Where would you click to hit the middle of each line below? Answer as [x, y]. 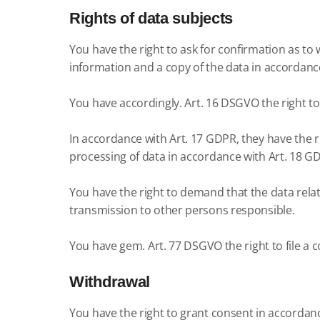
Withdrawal [110, 282]
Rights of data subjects [151, 18]
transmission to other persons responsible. [182, 210]
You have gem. [107, 246]
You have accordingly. [126, 103]
